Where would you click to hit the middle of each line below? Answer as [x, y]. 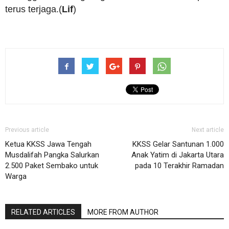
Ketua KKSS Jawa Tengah [48, 144]
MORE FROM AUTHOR [123, 212]
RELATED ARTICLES [43, 212]
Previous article [27, 130]
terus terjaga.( [33, 9]
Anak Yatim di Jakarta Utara [178, 155]
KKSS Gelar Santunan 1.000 [178, 144]
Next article [208, 130]
